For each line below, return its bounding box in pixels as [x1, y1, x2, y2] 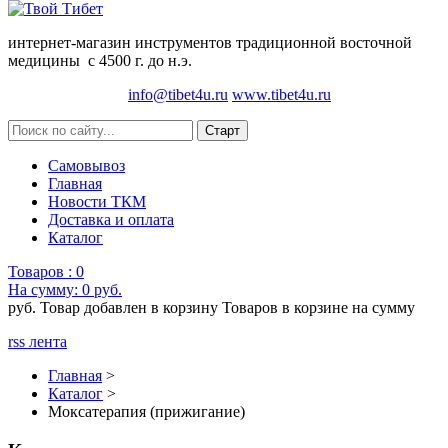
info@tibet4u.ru [128, 86, 228, 104]
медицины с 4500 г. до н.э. [8, 52, 192, 70]
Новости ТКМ [48, 193, 146, 211]
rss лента [8, 333, 67, 351]
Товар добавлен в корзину [40, 299, 218, 317]
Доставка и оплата [48, 211, 174, 229]
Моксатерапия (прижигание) [48, 403, 245, 421]
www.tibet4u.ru [232, 86, 331, 104]
